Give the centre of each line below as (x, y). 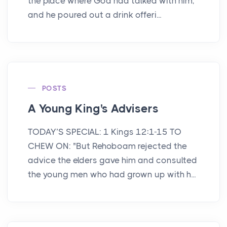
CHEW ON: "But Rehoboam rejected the (107, 146)
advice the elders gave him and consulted (112, 160)
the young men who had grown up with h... (112, 174)
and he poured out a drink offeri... (94, 14)
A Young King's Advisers (93, 108)
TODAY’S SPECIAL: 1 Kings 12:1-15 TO (105, 131)
